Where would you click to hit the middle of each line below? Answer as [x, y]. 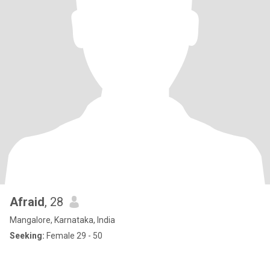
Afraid [27, 202]
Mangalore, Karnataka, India [62, 220]
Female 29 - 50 [74, 236]
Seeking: [27, 236]
